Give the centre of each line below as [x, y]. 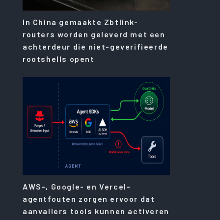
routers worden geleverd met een [94, 34]
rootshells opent [59, 58]
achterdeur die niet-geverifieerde [96, 46]
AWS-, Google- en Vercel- [77, 186]
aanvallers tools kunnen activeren [96, 211]
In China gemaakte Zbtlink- [81, 22]
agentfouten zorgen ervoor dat [89, 198]
